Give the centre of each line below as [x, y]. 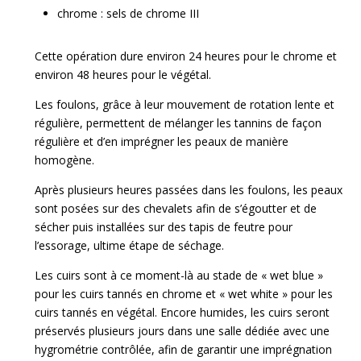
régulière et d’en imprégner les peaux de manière [162, 142]
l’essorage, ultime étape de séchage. [130, 246]
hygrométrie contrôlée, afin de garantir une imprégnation [184, 350]
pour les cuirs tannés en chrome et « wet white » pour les [184, 294]
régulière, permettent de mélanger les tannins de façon [178, 123]
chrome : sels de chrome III [129, 14]
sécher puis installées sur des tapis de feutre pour [164, 227]
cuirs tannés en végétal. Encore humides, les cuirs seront [183, 313]
